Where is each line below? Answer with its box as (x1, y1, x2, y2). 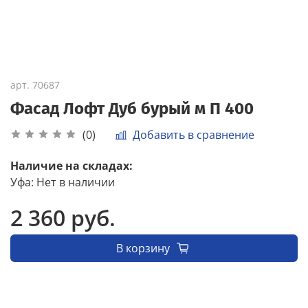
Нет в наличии (36, 175, 115, 190)
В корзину (115, 241, 170, 256)
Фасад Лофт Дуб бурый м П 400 (10, 98, 254, 118)
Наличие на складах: (10, 158, 133, 174)
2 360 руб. (10, 203, 115, 233)
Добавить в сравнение (133, 126, 254, 142)
